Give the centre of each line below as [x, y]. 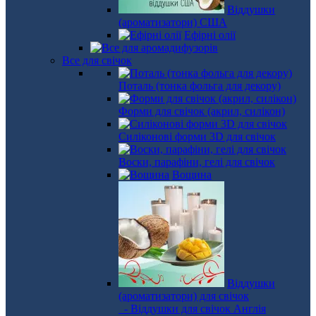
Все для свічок [97, 60]
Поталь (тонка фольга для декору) [200, 86]
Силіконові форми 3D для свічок [197, 136]
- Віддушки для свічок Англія [192, 309]
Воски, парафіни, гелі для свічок [197, 162]
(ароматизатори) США [173, 22]
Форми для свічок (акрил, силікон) [202, 111]
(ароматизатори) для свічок [184, 296]
